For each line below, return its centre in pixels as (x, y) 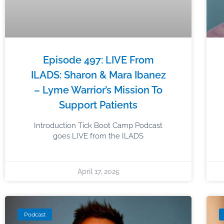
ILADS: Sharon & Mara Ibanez (98, 75)
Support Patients (98, 105)
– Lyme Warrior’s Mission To (98, 90)
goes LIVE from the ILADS (98, 136)
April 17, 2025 (98, 171)
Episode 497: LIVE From (98, 60)
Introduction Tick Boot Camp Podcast (98, 125)
